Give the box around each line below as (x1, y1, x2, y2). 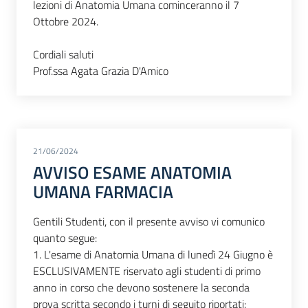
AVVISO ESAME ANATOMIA (33, 159, 232, 186)
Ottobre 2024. (33, 13, 98, 30)
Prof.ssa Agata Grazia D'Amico (33, 63, 168, 79)
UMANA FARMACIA (33, 179, 173, 205)
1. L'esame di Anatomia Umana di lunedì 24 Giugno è (33, 246, 273, 263)
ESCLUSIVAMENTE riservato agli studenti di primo (33, 263, 261, 280)
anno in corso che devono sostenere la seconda (33, 279, 250, 296)
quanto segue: (33, 230, 97, 247)
